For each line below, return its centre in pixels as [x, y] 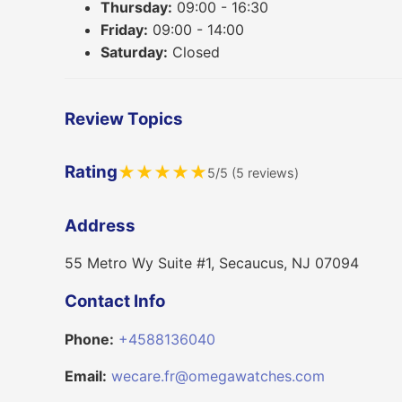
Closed [194, 52]
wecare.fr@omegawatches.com [218, 376]
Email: [86, 376]
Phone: [89, 339]
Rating [91, 172]
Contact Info [115, 301]
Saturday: [134, 52]
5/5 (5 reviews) [253, 172]
